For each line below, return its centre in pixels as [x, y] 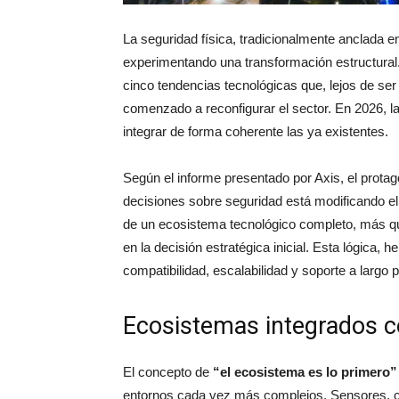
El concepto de [168, 372]
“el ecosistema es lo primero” [305, 372]
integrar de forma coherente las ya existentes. [256, 131]
